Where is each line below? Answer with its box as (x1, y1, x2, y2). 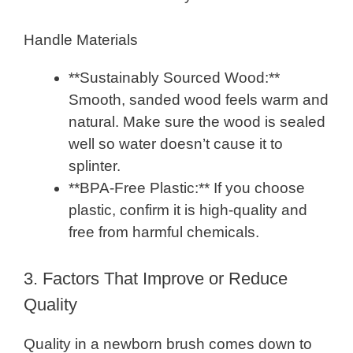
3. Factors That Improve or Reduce (24, 269, 288, 289)
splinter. (69, 157, 121, 174)
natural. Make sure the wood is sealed (69, 113, 325, 130)
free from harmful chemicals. (69, 223, 259, 240)
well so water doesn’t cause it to (69, 135, 283, 152)
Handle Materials (24, 31, 138, 48)
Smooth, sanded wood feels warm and (69, 91, 329, 108)
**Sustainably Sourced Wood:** (69, 69, 280, 86)
